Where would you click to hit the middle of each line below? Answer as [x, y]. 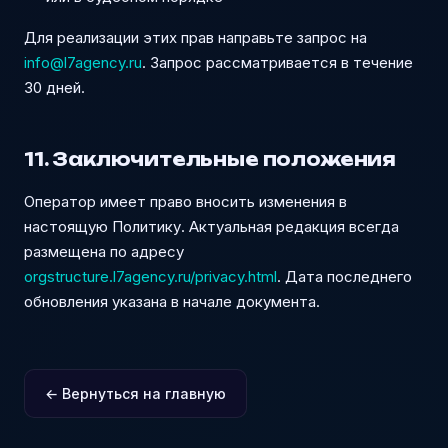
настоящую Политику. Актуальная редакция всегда [211, 226]
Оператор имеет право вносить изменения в [185, 201]
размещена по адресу [104, 251]
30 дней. [54, 87]
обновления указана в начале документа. [172, 301]
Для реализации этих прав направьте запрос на [195, 37]
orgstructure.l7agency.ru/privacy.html [150, 276]
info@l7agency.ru [83, 62]
